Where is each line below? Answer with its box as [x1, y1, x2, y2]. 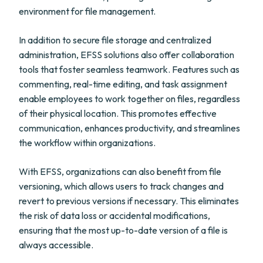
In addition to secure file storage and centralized [19, 34, 211, 46]
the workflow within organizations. [19, 137, 156, 149]
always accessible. [19, 239, 93, 251]
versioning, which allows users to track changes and [19, 180, 224, 192]
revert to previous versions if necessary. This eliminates [19, 195, 239, 207]
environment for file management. [19, 5, 156, 17]
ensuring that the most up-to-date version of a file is [19, 224, 228, 236]
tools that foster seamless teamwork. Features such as [19, 63, 240, 75]
